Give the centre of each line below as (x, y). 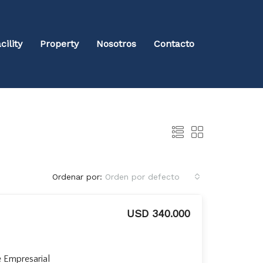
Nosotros (116, 44)
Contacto (174, 44)
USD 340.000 (159, 213)
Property (59, 44)
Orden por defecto (142, 177)
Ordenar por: (77, 177)
